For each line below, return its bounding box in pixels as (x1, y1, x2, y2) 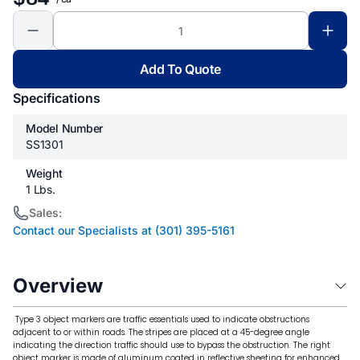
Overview (13, 273, 103, 297)
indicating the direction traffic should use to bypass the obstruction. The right (13, 339, 330, 351)
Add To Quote (139, 61, 221, 77)
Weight (26, 166, 63, 180)
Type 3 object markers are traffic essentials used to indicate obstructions (13, 313, 309, 325)
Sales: (29, 206, 62, 219)
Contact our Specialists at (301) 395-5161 (13, 223, 235, 237)
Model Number (26, 121, 103, 135)
